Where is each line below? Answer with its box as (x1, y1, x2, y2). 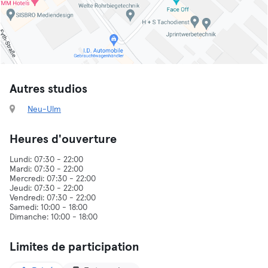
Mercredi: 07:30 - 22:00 (10, 175, 96, 183)
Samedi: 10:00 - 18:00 (10, 203, 87, 212)
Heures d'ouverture (10, 133, 117, 145)
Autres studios (10, 83, 87, 95)
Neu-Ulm (28, 105, 61, 114)
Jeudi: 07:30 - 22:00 (10, 184, 83, 193)
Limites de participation (10, 241, 139, 253)
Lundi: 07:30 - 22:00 (10, 156, 83, 164)
